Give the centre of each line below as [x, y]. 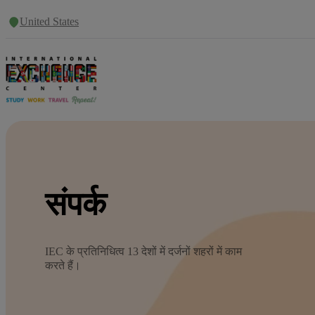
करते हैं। [63, 265]
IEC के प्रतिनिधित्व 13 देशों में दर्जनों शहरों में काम [143, 251]
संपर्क [76, 204]
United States [49, 21]
